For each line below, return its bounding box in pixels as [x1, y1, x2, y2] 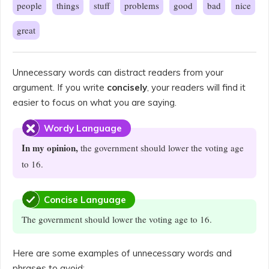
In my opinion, [22, 141, 78, 154]
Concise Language [44, 193, 126, 205]
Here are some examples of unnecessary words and [13, 247, 232, 259]
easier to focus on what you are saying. [13, 97, 177, 108]
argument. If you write [13, 82, 107, 93]
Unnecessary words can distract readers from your [13, 67, 223, 78]
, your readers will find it [147, 82, 246, 93]
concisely [107, 82, 147, 93]
